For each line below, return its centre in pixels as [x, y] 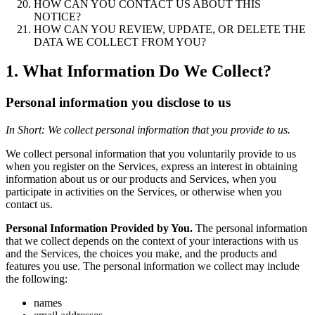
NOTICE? [57, 16]
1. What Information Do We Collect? [139, 71]
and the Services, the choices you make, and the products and [141, 254]
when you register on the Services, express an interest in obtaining [152, 167]
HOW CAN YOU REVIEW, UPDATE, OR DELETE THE [170, 29]
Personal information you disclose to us [118, 103]
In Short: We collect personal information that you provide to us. [148, 130]
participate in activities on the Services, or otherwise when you [144, 192]
